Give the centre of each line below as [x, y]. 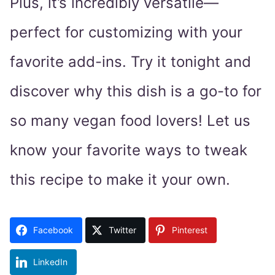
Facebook [53, 230]
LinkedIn [50, 262]
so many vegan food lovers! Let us [130, 121]
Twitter [122, 230]
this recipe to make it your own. [120, 180]
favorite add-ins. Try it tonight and [130, 62]
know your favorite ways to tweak [129, 150]
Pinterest [190, 230]
